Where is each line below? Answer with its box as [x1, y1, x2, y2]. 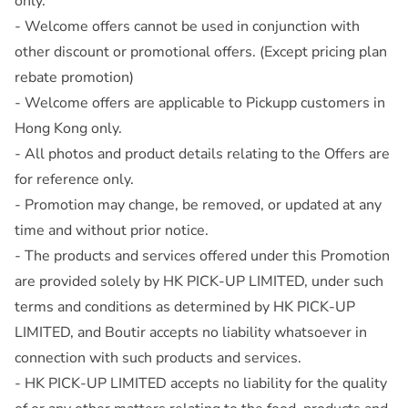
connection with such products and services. [15, 347, 301, 368]
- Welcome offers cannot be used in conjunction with [15, 15, 360, 36]
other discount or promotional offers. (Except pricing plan [15, 41, 387, 62]
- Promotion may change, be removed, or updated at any [15, 194, 382, 215]
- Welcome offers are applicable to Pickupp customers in [15, 92, 385, 113]
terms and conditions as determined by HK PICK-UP [15, 296, 355, 317]
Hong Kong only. [15, 117, 122, 138]
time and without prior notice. [15, 219, 209, 240]
